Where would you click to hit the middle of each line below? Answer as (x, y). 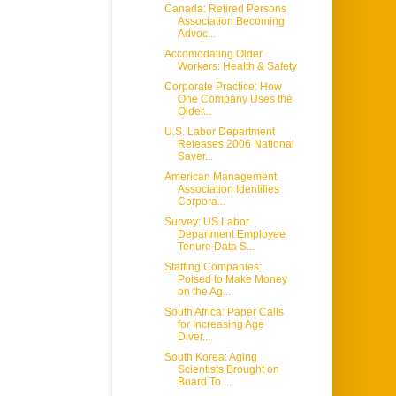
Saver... (195, 157)
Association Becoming (231, 22)
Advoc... (196, 34)
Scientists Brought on (228, 370)
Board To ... (204, 382)
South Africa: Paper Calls (224, 312)
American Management (220, 177)
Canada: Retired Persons (225, 9)
